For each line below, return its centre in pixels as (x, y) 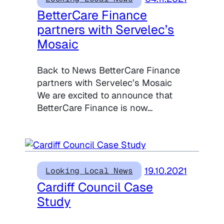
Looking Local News (89, 171)
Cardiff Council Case (95, 187)
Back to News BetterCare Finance (109, 70)
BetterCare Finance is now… (95, 107)
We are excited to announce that (105, 95)
